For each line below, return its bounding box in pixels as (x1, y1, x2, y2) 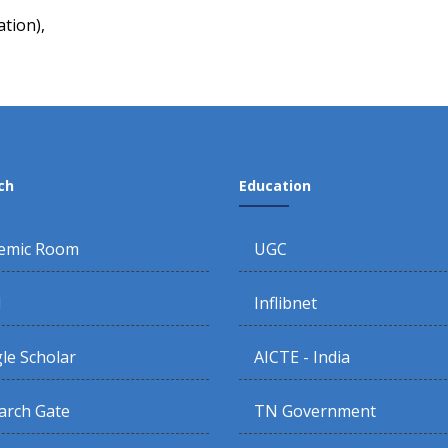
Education (239, 176, 311, 196)
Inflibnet (254, 292, 317, 315)
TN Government (254, 400, 376, 423)
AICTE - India (254, 346, 350, 369)
